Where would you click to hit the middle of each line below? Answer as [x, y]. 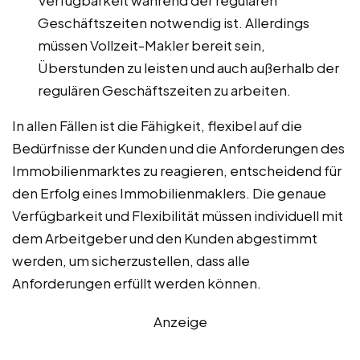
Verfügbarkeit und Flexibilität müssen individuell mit [178, 216]
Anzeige [180, 322]
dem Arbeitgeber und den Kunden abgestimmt [165, 238]
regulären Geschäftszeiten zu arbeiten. [164, 90]
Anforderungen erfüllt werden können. [137, 283]
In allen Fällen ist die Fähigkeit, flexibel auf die [157, 126]
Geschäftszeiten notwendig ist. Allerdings [174, 23]
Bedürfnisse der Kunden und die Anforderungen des [178, 148]
